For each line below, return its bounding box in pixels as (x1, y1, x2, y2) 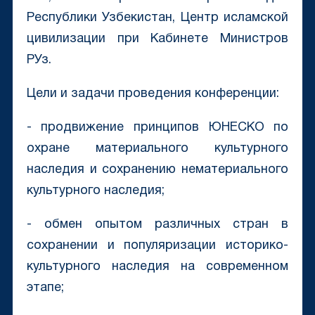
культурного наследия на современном (26, 261, 289, 274)
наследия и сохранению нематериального (26, 164, 289, 176)
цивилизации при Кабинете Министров (26, 33, 289, 46)
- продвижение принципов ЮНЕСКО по (26, 122, 289, 134)
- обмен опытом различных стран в (26, 219, 289, 231)
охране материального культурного (26, 143, 289, 155)
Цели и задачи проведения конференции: (26, 88, 279, 101)
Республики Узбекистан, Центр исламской (26, 12, 289, 25)
